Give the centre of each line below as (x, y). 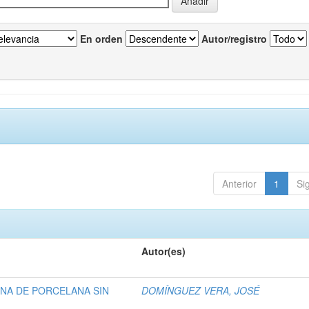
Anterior (239, 184)
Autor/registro (234, 39)
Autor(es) (164, 251)
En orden (101, 39)
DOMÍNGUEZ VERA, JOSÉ (201, 291)
